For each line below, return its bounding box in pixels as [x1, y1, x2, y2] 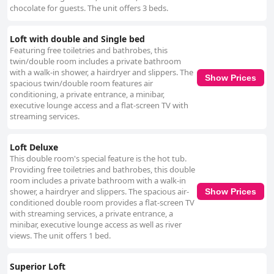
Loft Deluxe [10, 141, 58, 154]
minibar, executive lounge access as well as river [10, 219, 182, 231]
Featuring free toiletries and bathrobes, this [10, 45, 168, 56]
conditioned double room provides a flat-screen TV [10, 197, 194, 209]
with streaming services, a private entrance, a [10, 208, 173, 220]
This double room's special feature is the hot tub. [10, 153, 187, 165]
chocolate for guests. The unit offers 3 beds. [10, 2, 168, 14]
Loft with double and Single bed [10, 33, 145, 45]
